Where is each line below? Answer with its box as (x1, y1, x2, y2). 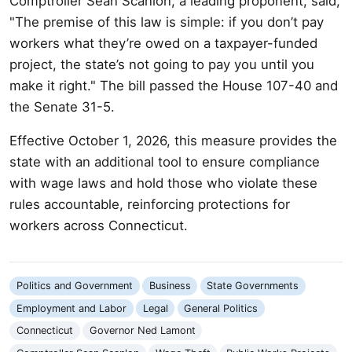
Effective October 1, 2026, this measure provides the (9, 132, 337, 148)
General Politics (184, 302, 258, 314)
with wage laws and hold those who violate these (9, 174, 317, 191)
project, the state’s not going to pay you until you (9, 56, 314, 72)
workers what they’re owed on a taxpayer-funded (9, 35, 317, 51)
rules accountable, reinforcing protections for (9, 196, 290, 212)
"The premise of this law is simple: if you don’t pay (9, 13, 324, 30)
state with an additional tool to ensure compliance (9, 153, 320, 170)
